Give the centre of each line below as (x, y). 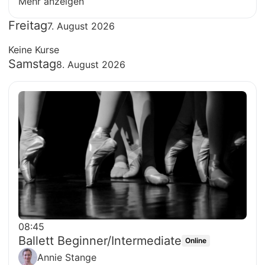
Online (196, 240)
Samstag (32, 64)
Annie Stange (67, 257)
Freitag (28, 26)
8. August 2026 (91, 65)
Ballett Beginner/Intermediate (100, 240)
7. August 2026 (81, 26)
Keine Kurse (34, 50)
